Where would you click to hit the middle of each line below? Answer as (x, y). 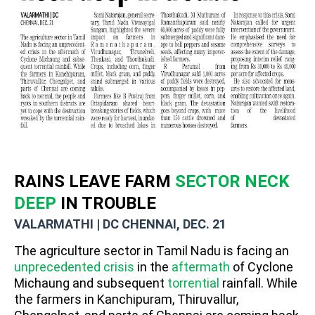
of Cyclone (262, 267)
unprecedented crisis (74, 267)
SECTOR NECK (232, 181)
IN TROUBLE (108, 203)
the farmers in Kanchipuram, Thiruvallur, (126, 299)
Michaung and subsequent (91, 283)
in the (153, 267)
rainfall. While (258, 283)
